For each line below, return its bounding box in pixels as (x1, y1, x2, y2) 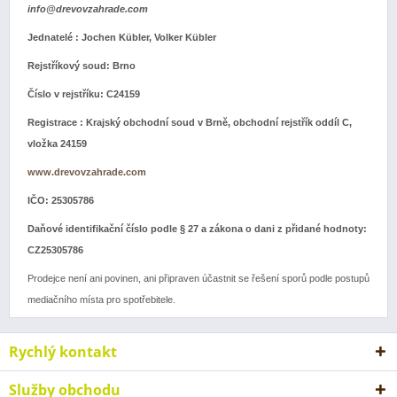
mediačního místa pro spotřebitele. (27, 294, 175, 305)
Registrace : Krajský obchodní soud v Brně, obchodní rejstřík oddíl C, (27, 117, 352, 128)
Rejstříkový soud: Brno (27, 60, 138, 71)
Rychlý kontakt (9, 342, 117, 362)
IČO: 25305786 (27, 195, 97, 206)
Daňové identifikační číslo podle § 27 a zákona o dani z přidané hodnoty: (27, 223, 367, 234)
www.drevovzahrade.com (27, 167, 146, 177)
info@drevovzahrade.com (27, 4, 148, 14)
